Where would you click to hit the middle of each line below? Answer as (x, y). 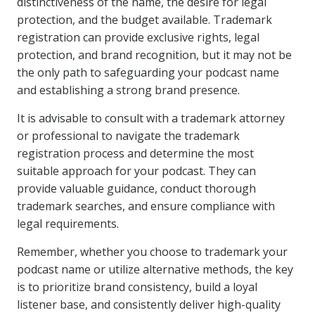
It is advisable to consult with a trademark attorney (151, 118)
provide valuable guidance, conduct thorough (136, 188)
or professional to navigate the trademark (128, 136)
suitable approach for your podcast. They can (136, 171)
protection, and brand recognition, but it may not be (154, 55)
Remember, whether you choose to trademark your (152, 252)
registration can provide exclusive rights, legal (138, 37)
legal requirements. (68, 224)
